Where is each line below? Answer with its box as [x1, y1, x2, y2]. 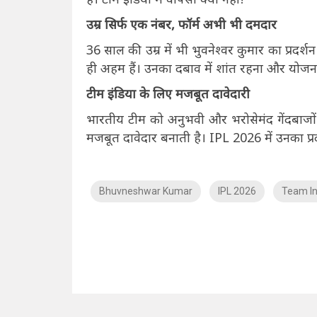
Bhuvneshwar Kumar [99, 185, 192, 197]
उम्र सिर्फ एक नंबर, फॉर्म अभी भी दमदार [86, 16, 277, 33]
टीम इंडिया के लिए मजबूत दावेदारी [86, 85, 250, 103]
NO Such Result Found [86, 243, 250, 265]
